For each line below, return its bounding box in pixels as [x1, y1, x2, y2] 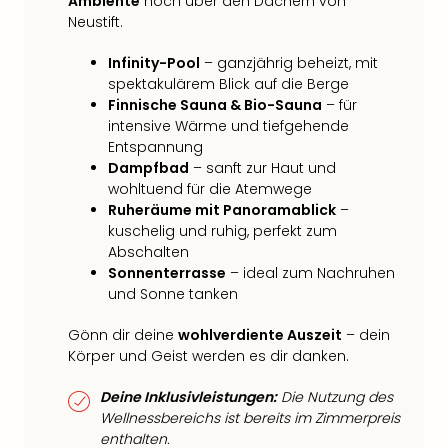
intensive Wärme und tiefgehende [108, 116, 349, 136]
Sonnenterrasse [108, 263, 226, 283]
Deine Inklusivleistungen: [100, 387, 277, 407]
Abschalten [108, 242, 189, 262]
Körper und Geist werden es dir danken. [68, 346, 349, 366]
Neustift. [68, 12, 123, 32]
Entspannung [108, 137, 203, 157]
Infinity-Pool [108, 53, 200, 73]
